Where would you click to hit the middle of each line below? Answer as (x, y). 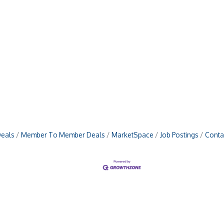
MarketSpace (132, 134)
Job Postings (179, 134)
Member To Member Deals (63, 134)
